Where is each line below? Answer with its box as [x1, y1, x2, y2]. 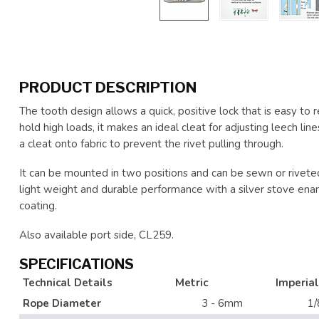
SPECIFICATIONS [19, 256, 134, 273]
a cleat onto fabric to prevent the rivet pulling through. [19, 137, 283, 151]
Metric [175, 276, 208, 290]
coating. [19, 199, 57, 213]
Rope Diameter [23, 296, 101, 310]
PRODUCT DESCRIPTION [19, 78, 197, 96]
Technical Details [23, 276, 113, 290]
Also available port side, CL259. [19, 228, 174, 242]
